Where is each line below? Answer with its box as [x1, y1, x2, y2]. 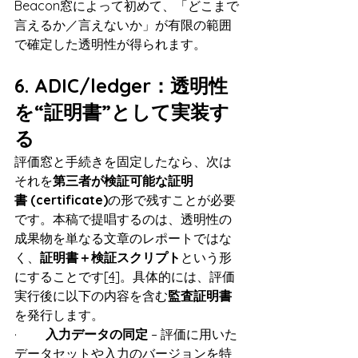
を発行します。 [14, 307, 104, 324]
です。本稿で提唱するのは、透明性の [14, 211, 232, 228]
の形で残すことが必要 [108, 192, 236, 209]
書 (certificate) [14, 192, 108, 209]
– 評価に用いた [148, 326, 237, 343]
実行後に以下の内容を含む [14, 288, 168, 304]
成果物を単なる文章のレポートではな [14, 230, 232, 247]
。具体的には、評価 [120, 268, 235, 285]
